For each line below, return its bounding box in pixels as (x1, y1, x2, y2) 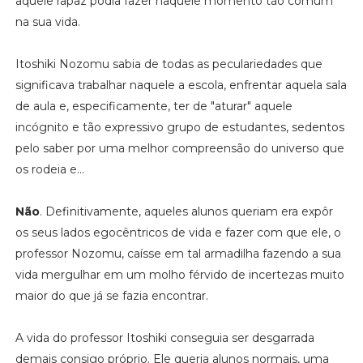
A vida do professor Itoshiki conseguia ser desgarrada (15, 330, 314, 345)
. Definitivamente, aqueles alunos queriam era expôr (39, 203, 333, 219)
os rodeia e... (15, 161, 84, 177)
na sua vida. (15, 14, 80, 29)
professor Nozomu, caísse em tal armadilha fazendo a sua (15, 246, 341, 261)
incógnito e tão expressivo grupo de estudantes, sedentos (15, 119, 344, 135)
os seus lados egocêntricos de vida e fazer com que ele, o (15, 224, 341, 240)
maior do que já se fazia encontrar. (15, 288, 208, 303)
